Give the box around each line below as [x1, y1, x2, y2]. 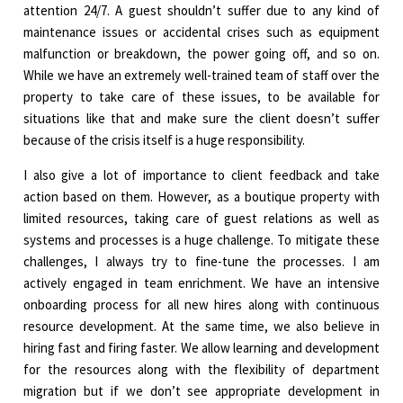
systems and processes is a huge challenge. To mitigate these [23, 231, 380, 249]
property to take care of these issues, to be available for [23, 88, 380, 106]
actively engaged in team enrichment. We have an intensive [23, 274, 380, 292]
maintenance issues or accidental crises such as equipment [23, 23, 380, 41]
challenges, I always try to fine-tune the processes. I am [23, 253, 380, 271]
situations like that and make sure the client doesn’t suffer [23, 110, 380, 128]
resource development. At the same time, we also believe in [23, 318, 380, 336]
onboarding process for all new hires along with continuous [23, 296, 380, 314]
